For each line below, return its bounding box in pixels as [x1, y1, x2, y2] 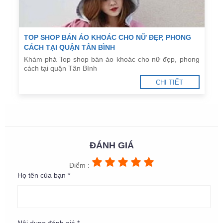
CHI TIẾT [156, 79, 183, 87]
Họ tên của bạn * [17, 171, 70, 180]
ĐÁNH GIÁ [89, 140, 134, 151]
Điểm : [69, 161, 92, 170]
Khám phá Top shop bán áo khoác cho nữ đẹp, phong [23, 55, 200, 64]
